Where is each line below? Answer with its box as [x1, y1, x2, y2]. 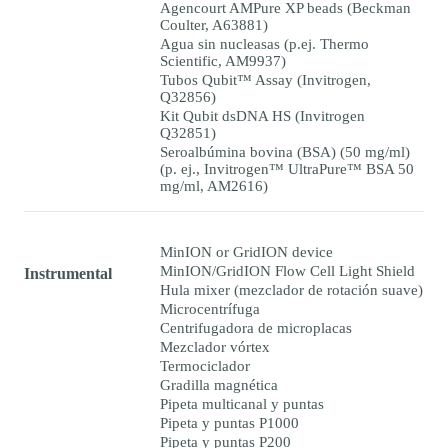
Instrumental [24, 265, 112, 283]
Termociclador [160, 358, 250, 375]
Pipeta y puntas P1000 [160, 415, 299, 432]
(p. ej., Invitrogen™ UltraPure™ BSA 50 [160, 161, 414, 178]
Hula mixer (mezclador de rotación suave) [160, 282, 423, 299]
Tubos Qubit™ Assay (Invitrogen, [160, 72, 371, 89]
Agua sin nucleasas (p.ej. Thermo [160, 36, 369, 53]
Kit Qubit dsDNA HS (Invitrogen [160, 108, 365, 125]
